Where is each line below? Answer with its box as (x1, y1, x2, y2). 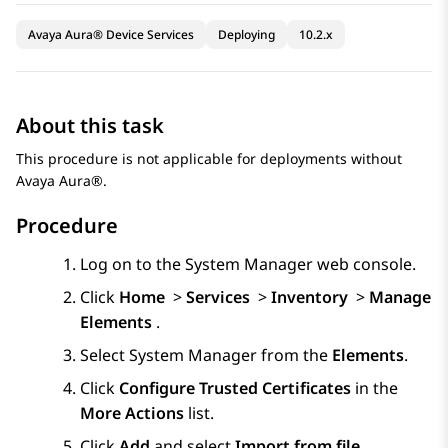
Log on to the (80, 253, 185, 276)
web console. (313, 253, 416, 276)
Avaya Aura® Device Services (28, 26, 194, 44)
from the (257, 344, 332, 367)
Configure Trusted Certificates (119, 377, 351, 400)
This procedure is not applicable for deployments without (16, 149, 402, 169)
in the (351, 377, 398, 400)
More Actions (80, 402, 184, 425)
